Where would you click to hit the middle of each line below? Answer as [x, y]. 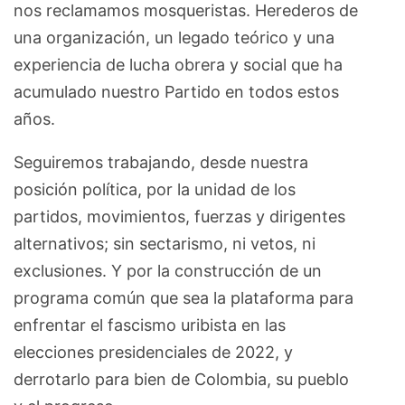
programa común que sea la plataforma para [184, 297]
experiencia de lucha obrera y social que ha [178, 64]
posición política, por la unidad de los [155, 189]
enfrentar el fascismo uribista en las [150, 325]
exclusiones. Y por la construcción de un [168, 270]
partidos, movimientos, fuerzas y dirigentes [179, 216]
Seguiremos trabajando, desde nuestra [161, 162]
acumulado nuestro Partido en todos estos [176, 91]
